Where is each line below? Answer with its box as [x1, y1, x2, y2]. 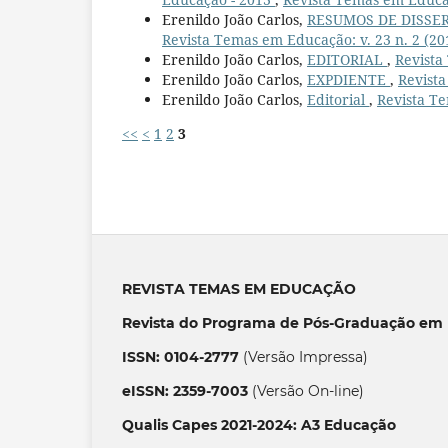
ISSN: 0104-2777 [122, 347, 239, 366]
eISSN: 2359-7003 [122, 381, 248, 400]
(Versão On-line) [248, 381, 364, 400]
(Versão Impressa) [239, 347, 368, 366]
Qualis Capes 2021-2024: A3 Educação [122, 415, 396, 434]
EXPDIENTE [307, 69, 390, 89]
